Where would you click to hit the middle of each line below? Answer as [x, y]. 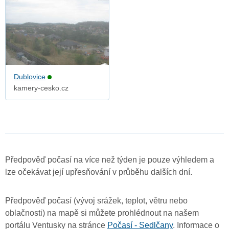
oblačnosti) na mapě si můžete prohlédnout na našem [102, 213]
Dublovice [30, 77]
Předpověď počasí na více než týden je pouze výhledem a [110, 160]
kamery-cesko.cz [41, 88]
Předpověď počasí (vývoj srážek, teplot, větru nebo [96, 201]
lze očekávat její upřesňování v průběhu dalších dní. [99, 172]
